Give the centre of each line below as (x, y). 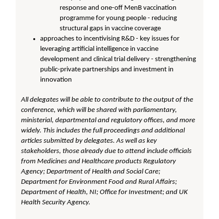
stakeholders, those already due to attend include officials (107, 151)
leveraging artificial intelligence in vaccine (99, 49)
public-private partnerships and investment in (107, 69)
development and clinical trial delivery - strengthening (118, 59)
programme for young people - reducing (119, 18)
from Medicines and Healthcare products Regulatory (99, 161)
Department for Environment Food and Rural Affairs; (99, 182)
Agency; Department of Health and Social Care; (91, 172)
